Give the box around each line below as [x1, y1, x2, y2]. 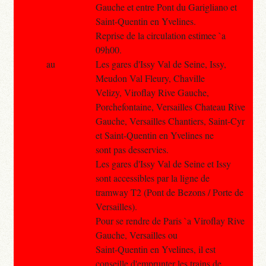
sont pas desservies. [95, 142, 169, 156]
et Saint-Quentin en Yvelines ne [95, 128, 214, 141]
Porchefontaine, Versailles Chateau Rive [95, 100, 245, 113]
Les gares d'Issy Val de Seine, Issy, [95, 57, 226, 70]
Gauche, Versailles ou [95, 228, 178, 241]
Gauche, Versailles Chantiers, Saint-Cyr [95, 114, 245, 127]
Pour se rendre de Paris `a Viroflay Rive [95, 214, 245, 227]
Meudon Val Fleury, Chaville [95, 71, 205, 84]
